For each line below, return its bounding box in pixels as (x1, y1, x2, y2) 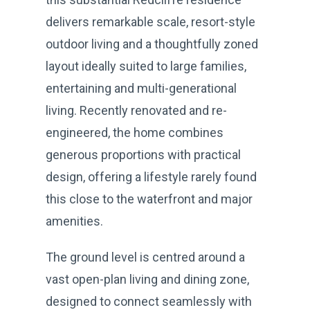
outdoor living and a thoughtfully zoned (46, 36, 258, 51)
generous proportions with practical (46, 147, 241, 162)
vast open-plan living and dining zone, (46, 271, 249, 286)
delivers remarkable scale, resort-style (46, 14, 255, 29)
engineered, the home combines (46, 125, 224, 140)
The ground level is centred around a (46, 249, 245, 264)
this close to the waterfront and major (46, 191, 253, 206)
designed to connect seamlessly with (46, 293, 252, 309)
